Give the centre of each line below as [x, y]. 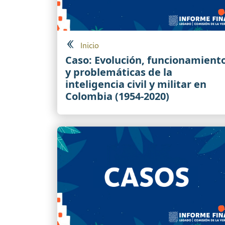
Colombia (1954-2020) [117, 96]
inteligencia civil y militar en [136, 84]
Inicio [90, 46]
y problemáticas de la [119, 72]
